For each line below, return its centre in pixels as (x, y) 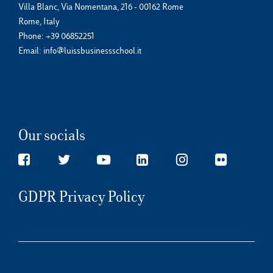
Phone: (32, 36)
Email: (31, 51)
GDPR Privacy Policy (82, 197)
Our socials (52, 136)
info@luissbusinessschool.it (92, 51)
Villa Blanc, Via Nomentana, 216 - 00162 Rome (101, 7)
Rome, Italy (39, 22)
